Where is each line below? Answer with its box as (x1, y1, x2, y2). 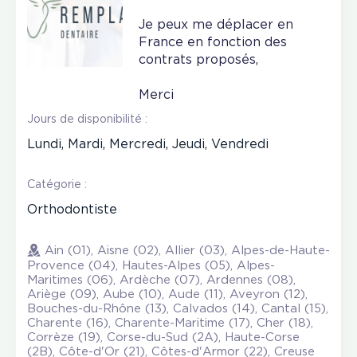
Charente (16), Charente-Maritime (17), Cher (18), (27, 317, 313, 328)
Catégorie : (27, 179, 87, 190)
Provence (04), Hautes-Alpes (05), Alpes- (27, 260, 275, 271)
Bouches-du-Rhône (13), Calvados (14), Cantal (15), (27, 303, 328, 314)
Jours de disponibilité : (27, 114, 147, 124)
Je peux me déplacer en (139, 18, 293, 31)
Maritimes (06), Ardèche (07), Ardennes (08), (27, 274, 296, 285)
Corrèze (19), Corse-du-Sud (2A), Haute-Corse (27, 331, 300, 343)
